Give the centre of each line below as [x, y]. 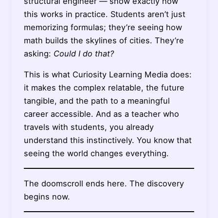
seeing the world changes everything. [96, 153]
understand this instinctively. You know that [108, 140]
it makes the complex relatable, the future [104, 88]
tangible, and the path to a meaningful [97, 101]
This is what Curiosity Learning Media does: [108, 74]
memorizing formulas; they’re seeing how [103, 27]
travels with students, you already [89, 127]
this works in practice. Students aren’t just [104, 14]
